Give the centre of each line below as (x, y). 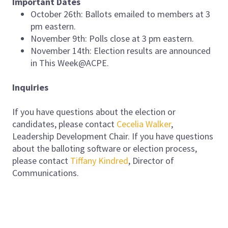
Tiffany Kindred (99, 160)
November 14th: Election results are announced (121, 50)
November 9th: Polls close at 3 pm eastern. (112, 38)
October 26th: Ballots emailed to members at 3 (120, 14)
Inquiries (30, 87)
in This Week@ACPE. (70, 63)
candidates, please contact (64, 124)
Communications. (46, 173)
